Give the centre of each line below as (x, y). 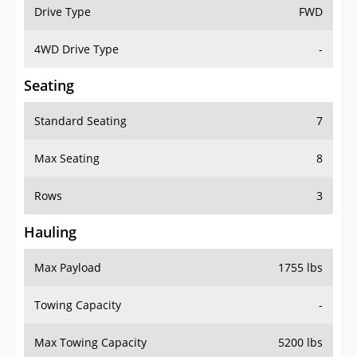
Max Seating (67, 159)
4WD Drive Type (76, 49)
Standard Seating (80, 121)
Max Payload (68, 268)
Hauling (50, 232)
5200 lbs (300, 343)
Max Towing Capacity (90, 343)
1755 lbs (300, 268)
